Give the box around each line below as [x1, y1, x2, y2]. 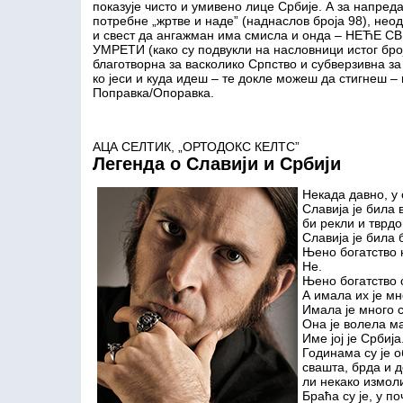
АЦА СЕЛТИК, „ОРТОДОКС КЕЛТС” [92, 139, 300, 154]
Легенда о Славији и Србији [92, 154, 341, 174]
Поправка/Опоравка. [92, 85, 214, 100]
